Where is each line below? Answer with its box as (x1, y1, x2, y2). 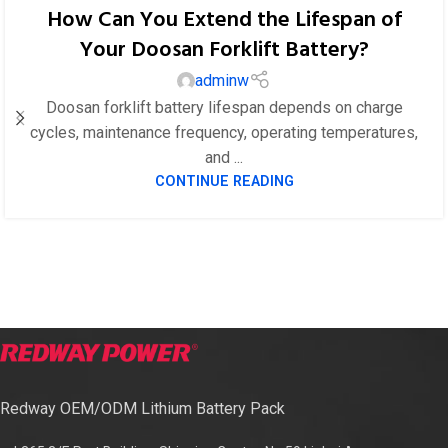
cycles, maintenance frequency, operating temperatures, (30, 123, 418, 143)
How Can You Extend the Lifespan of (46, 3, 402, 39)
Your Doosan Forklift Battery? (79, 33, 369, 69)
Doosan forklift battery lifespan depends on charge (45, 98, 403, 118)
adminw (195, 71, 250, 91)
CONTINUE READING (154, 173, 294, 191)
